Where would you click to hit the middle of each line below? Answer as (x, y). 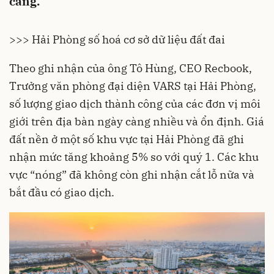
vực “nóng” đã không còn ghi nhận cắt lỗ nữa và (132, 175)
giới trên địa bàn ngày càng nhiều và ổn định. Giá (137, 121)
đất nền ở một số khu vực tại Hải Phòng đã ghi (127, 139)
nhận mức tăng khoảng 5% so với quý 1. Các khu (134, 157)
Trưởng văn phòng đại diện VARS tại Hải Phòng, (133, 86)
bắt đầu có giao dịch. (63, 192)
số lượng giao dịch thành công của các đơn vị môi (135, 104)
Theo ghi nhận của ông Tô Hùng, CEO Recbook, (131, 68)
